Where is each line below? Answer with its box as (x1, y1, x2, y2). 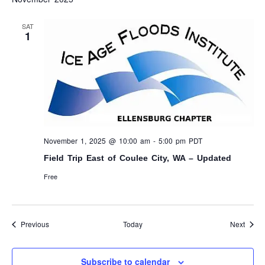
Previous (20, 219, 49, 230)
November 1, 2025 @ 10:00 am (43, 135, 150, 146)
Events (48, 218, 70, 229)
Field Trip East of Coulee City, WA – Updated (43, 153, 231, 163)
